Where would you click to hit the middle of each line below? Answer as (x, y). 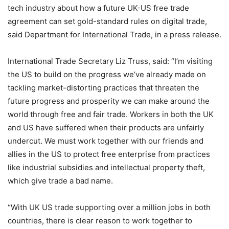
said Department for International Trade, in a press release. (114, 34)
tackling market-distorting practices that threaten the (104, 87)
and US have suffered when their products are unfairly (106, 127)
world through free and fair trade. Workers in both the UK (111, 114)
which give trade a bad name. (60, 180)
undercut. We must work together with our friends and (106, 141)
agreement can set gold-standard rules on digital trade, (107, 21)
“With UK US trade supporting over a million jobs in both (109, 207)
